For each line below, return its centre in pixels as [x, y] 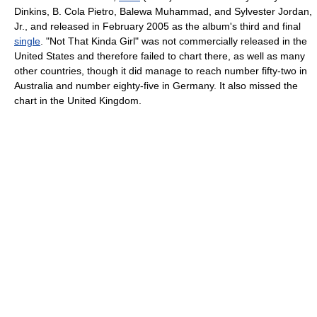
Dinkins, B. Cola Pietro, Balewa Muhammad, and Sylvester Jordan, [163, 11]
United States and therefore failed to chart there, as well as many [160, 56]
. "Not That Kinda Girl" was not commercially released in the [174, 41]
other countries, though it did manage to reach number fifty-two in [161, 71]
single [27, 41]
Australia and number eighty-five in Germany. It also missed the [156, 86]
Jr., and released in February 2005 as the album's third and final [157, 26]
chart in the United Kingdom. [78, 100]
